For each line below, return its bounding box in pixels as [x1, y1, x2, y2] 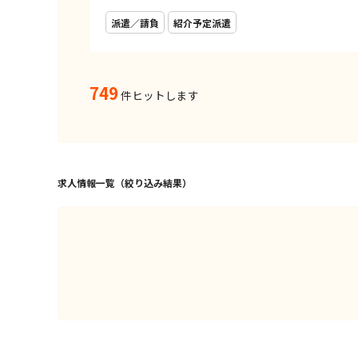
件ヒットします [118, 87, 199, 104]
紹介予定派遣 [173, 15, 231, 30]
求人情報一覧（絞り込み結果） [58, 176, 192, 190]
